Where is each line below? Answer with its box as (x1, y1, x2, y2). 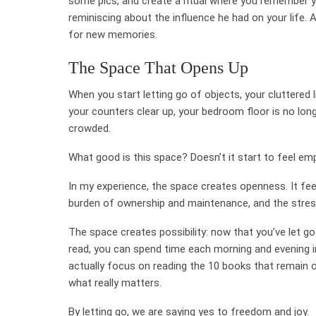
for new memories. (68, 28, 157, 41)
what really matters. (68, 276, 162, 289)
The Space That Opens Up (68, 58, 248, 77)
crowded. (68, 121, 111, 135)
